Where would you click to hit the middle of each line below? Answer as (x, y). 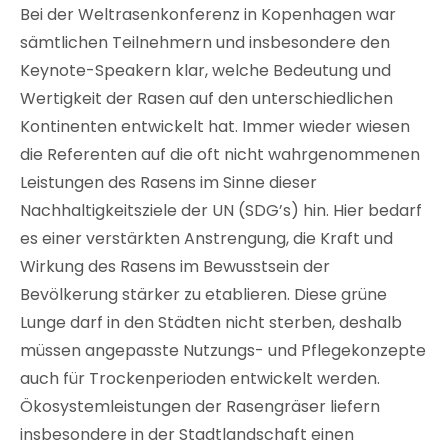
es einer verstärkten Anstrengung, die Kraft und (206, 238)
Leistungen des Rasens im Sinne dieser (168, 182)
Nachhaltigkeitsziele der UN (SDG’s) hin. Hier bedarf (221, 210)
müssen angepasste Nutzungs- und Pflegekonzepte (223, 350)
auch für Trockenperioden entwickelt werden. (200, 378)
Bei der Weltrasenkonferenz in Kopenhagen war (208, 14)
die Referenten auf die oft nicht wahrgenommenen (220, 154)
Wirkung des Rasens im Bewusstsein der (175, 266)
